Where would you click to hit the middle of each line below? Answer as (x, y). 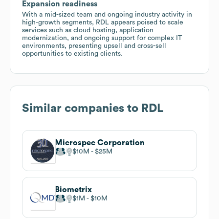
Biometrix (73, 189)
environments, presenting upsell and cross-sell (94, 46)
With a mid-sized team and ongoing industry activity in (107, 14)
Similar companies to (82, 108)
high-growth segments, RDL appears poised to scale (103, 22)
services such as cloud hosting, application (88, 30)
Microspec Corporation (100, 142)
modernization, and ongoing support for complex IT (102, 38)
